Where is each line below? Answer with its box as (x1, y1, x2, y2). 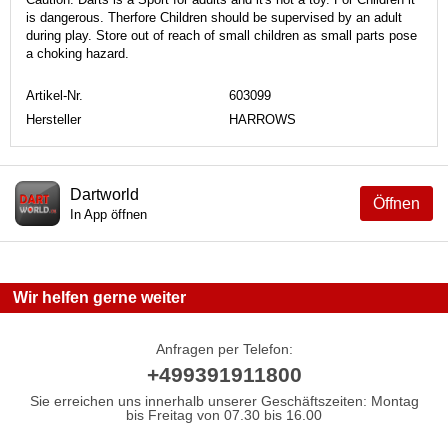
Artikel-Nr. (26, 87, 83, 103)
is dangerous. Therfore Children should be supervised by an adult (26, 9, 402, 25)
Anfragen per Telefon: (155, 340, 293, 357)
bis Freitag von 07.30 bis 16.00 (126, 406, 322, 423)
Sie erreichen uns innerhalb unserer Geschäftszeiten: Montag (29, 392, 419, 409)
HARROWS (229, 111, 296, 127)
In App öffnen (70, 206, 147, 222)
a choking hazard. (26, 45, 129, 61)
